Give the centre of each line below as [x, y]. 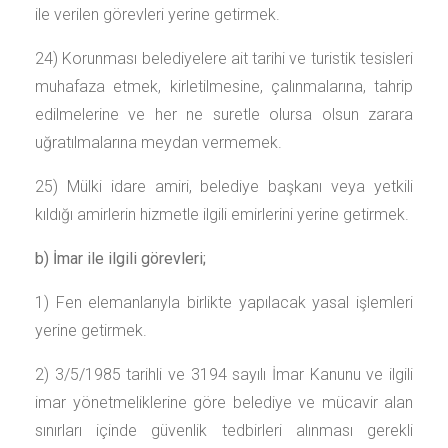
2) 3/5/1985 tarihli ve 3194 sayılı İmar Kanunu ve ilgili [224, 374]
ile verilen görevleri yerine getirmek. [157, 14]
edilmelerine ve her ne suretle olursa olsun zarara [224, 114]
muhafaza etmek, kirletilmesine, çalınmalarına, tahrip [224, 86]
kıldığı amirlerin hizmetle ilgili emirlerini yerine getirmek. [222, 214]
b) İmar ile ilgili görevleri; [120, 258]
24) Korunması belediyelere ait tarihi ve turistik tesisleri [224, 58]
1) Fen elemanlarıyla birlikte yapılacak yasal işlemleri [224, 302]
